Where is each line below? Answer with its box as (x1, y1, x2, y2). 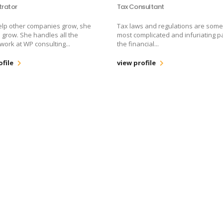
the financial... (116, 39, 159, 48)
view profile (116, 58, 156, 67)
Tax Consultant (116, 1, 164, 11)
